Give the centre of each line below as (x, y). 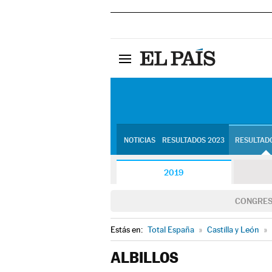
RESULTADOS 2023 (193, 140)
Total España (171, 229)
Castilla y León (233, 229)
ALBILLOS (144, 258)
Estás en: (127, 229)
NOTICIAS (139, 140)
